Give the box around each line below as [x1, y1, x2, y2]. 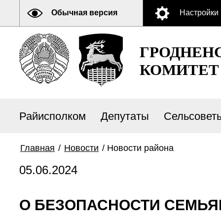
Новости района [107, 143, 174, 153]
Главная [20, 143, 55, 153]
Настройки [180, 8, 219, 17]
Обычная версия [51, 8, 117, 17]
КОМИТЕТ [140, 61, 219, 78]
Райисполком [19, 110, 86, 122]
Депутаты [101, 110, 149, 122]
